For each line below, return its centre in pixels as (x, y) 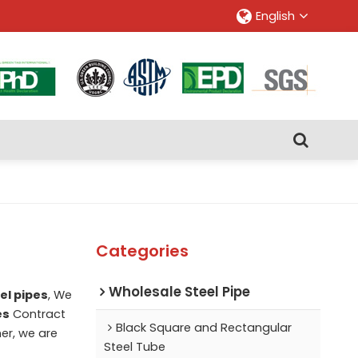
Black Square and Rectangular (203, 327)
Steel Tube (134, 346)
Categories (142, 251)
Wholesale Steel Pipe (179, 291)
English (276, 16)
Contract (37, 314)
